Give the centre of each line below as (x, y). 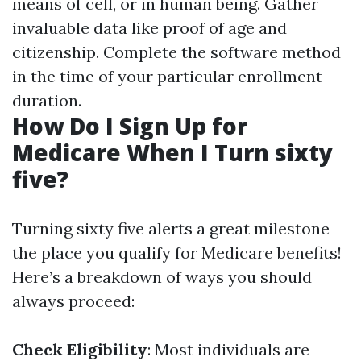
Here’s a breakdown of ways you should (162, 277)
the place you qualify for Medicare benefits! (177, 253)
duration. (47, 100)
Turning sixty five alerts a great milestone (171, 228)
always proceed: (73, 301)
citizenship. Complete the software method (176, 52)
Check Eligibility (80, 349)
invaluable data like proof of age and (149, 28)
